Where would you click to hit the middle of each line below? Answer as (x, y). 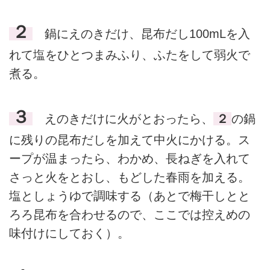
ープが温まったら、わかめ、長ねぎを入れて (130, 158)
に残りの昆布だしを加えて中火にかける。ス (130, 140)
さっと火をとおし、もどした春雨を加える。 (130, 177)
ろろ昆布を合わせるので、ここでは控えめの (130, 214)
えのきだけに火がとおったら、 (123, 118)
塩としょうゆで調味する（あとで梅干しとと (130, 196)
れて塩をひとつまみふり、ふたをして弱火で (130, 55)
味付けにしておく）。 (69, 233)
